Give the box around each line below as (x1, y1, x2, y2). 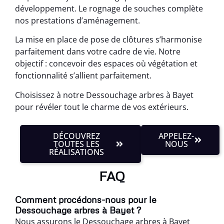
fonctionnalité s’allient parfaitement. (15, 70, 151, 81)
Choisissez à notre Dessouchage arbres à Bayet (15, 89, 193, 100)
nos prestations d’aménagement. (15, 14, 140, 26)
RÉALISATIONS (49, 146, 104, 157)
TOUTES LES (53, 138, 100, 149)
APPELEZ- (158, 130, 194, 141)
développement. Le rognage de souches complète (15, 2, 203, 14)
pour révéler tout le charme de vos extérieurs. (15, 101, 188, 112)
